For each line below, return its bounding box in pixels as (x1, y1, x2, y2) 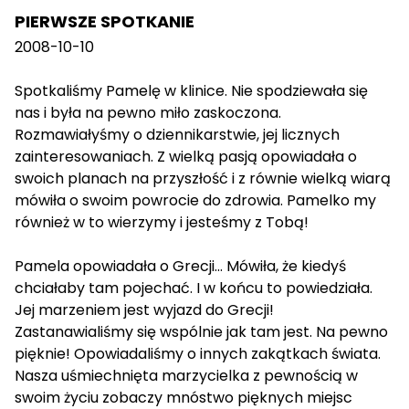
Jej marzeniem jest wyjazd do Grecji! (15, 299, 274, 321)
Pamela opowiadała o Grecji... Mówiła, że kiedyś (15, 256, 346, 278)
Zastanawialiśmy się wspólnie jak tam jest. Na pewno (15, 321, 388, 343)
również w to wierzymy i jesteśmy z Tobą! (15, 212, 309, 234)
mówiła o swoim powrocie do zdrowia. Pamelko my (15, 190, 376, 212)
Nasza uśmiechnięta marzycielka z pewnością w (15, 365, 358, 387)
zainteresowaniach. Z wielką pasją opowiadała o (15, 146, 357, 168)
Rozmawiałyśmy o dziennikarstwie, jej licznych (15, 124, 340, 146)
